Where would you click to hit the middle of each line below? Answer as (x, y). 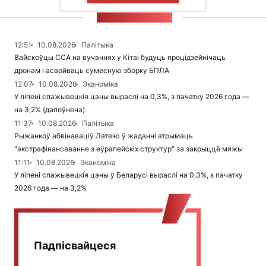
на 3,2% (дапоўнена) (50, 110)
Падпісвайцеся (75, 246)
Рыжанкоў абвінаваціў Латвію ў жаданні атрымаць (104, 136)
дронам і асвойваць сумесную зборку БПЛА (92, 71)
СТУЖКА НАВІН (134, 18)
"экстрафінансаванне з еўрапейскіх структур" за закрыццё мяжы (129, 149)
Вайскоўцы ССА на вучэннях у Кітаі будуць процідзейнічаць (120, 58)
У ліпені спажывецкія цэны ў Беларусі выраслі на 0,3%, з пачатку (129, 175)
